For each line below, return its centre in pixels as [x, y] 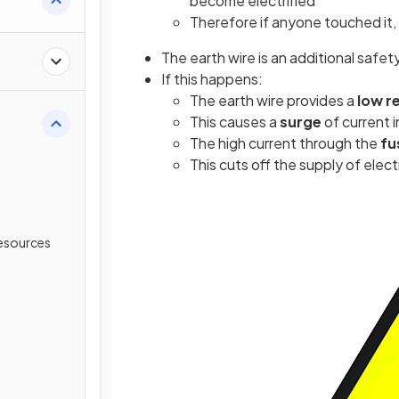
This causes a [235, 122]
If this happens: [212, 79]
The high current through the [285, 143]
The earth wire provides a [273, 100]
